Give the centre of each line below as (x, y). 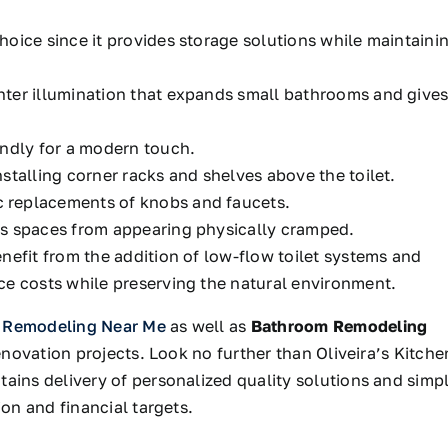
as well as (208, 325)
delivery (75, 379)
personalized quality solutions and (267, 379)
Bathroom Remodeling (339, 325)
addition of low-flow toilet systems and (265, 255)
